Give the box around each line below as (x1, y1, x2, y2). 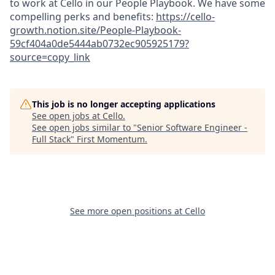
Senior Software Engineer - (137, 122, 247, 133)
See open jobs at (32, 110, 103, 122)
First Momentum (77, 133, 145, 145)
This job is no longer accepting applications (32, 98, 215, 110)
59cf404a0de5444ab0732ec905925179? (10, 37, 189, 50)
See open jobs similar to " (32, 122, 137, 133)
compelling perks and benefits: (10, 10, 156, 23)
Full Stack (32, 133, 71, 145)
